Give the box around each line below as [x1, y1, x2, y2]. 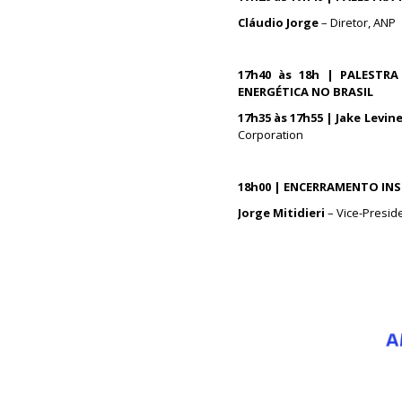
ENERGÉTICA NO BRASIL [238, 83, 373, 100]
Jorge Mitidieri [238, 205, 328, 221]
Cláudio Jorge [238, 14, 319, 31]
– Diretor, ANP [319, 14, 398, 31]
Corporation [238, 127, 303, 143]
